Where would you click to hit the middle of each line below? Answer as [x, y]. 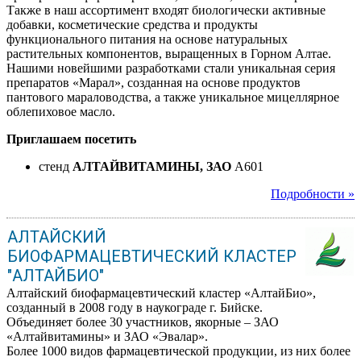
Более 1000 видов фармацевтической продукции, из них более [178, 351]
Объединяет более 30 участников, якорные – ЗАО [143, 322]
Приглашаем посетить [71, 139]
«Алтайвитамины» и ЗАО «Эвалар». [107, 336]
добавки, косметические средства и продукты [132, 24]
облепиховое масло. [61, 111]
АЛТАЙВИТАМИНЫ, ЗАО [152, 166]
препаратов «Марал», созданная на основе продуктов [154, 82]
